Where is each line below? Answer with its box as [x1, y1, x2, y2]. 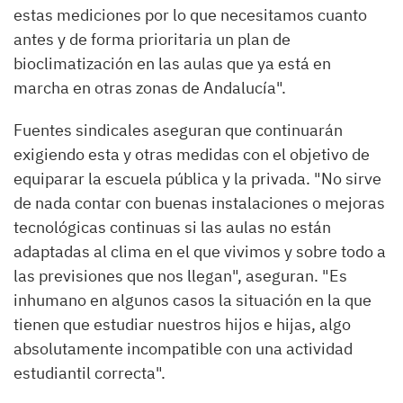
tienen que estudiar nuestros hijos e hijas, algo [13, 313, 351, 335]
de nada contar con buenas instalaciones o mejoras [13, 192, 385, 213]
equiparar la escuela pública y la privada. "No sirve [13, 167, 381, 189]
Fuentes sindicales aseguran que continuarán [13, 119, 343, 140]
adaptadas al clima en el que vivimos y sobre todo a [13, 240, 386, 262]
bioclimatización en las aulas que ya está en [13, 52, 331, 74]
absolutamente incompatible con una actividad [13, 337, 353, 359]
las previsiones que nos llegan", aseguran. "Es [13, 264, 347, 286]
